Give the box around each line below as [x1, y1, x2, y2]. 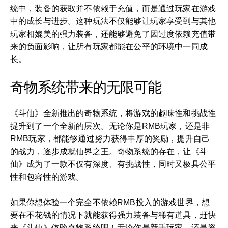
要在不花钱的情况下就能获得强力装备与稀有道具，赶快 [10, 210, 216, 219]
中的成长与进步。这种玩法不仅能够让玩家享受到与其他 [10, 16, 216, 25]
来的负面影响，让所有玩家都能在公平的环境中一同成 [10, 42, 208, 51]
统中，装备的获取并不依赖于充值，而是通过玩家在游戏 [10, 4, 216, 13]
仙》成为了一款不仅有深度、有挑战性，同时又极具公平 [10, 159, 216, 168]
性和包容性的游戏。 [10, 172, 84, 181]
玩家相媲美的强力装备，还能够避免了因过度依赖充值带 [10, 29, 216, 38]
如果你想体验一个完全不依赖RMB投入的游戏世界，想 [10, 197, 210, 207]
